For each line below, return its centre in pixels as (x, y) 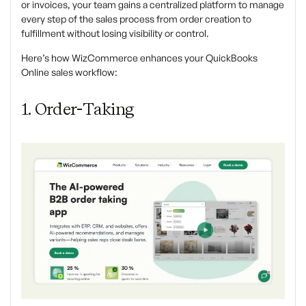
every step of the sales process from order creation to (136, 19)
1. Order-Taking (78, 109)
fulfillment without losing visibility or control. (115, 33)
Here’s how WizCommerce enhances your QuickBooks (139, 58)
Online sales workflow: (69, 72)
